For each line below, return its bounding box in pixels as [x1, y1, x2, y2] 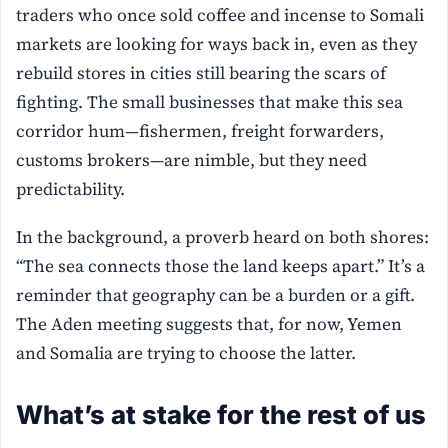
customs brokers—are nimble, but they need [16, 148, 368, 173]
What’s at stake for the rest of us [16, 399, 427, 431]
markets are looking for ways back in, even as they [16, 32, 418, 57]
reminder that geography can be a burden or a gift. [16, 283, 416, 308]
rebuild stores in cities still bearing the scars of [16, 61, 387, 86]
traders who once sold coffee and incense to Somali [16, 3, 425, 28]
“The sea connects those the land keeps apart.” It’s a [16, 254, 426, 279]
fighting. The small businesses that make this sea [16, 90, 404, 115]
